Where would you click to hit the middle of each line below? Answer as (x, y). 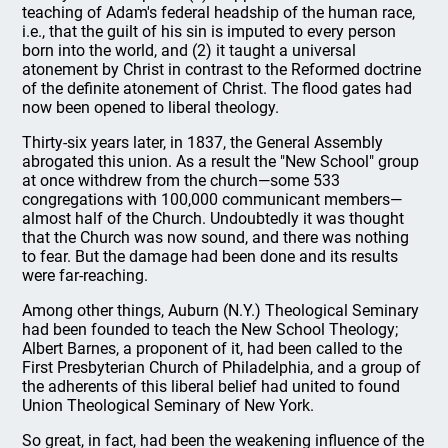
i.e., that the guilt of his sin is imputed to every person (209, 31)
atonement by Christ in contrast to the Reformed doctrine (222, 69)
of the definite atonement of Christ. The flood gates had (217, 88)
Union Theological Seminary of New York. (168, 405)
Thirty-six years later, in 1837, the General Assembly (203, 142)
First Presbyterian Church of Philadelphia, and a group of (222, 367)
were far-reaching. (85, 275)
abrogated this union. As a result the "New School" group (221, 161)
